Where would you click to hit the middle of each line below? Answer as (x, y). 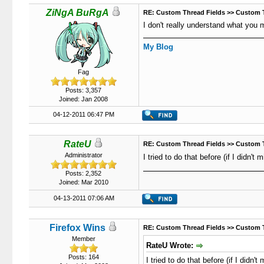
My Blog (158, 47)
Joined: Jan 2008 (83, 99)
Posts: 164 (83, 257)
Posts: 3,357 (83, 90)
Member (83, 239)
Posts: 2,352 (83, 173)
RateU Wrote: (171, 245)
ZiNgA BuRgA (77, 13)
